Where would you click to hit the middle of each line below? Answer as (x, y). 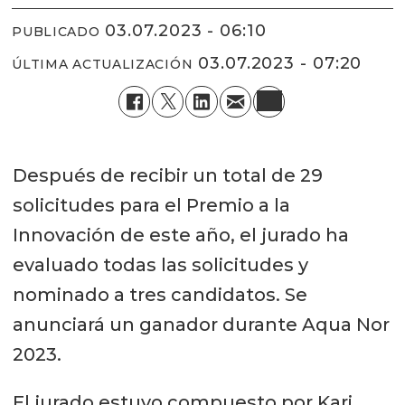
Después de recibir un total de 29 (167, 175)
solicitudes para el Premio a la (151, 205)
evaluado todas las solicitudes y (160, 264)
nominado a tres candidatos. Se (160, 294)
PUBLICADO (56, 32)
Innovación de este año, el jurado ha (180, 235)
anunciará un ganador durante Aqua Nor (201, 324)
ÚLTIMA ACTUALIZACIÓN (103, 65)
